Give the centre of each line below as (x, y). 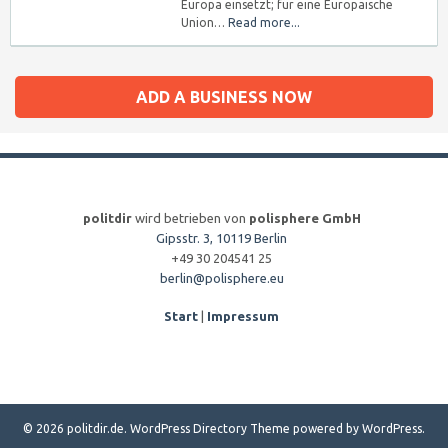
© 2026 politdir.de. (76, 428)
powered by (326, 428)
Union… (204, 22)
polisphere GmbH (304, 218)
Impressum (243, 316)
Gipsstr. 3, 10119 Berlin (221, 238)
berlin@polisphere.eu (221, 278)
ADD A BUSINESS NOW (224, 97)
